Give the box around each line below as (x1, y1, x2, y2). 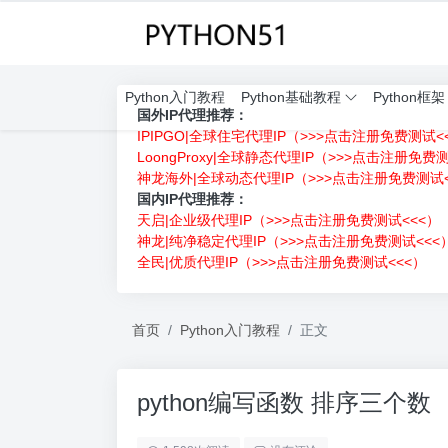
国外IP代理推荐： (137, 107, 248, 123)
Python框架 (373, 89, 445, 105)
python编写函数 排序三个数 (137, 389, 431, 416)
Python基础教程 (241, 89, 341, 105)
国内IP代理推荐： (137, 191, 248, 207)
